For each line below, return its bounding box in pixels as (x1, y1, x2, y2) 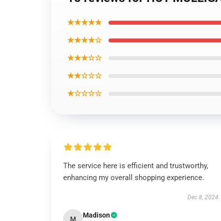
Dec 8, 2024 (187, 194, 219, 201)
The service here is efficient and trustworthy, (63, 161, 208, 170)
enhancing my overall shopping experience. (63, 173, 204, 182)
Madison (83, 211, 110, 219)
